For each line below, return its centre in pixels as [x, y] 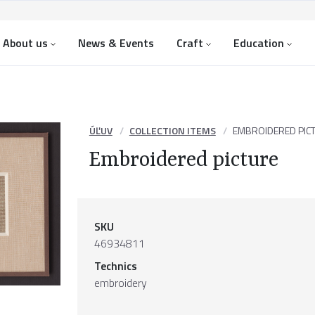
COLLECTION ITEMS [172, 130]
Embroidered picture [184, 160]
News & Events [116, 43]
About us [25, 43]
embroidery [121, 283]
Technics [116, 266]
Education [259, 43]
